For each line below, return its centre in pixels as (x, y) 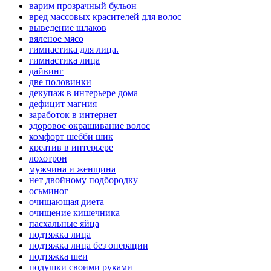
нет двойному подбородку (83, 180)
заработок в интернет (73, 115)
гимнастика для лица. (74, 50)
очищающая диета (67, 202)
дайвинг (46, 71)
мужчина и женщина (72, 169)
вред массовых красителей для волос (105, 17)
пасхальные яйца (64, 224)
